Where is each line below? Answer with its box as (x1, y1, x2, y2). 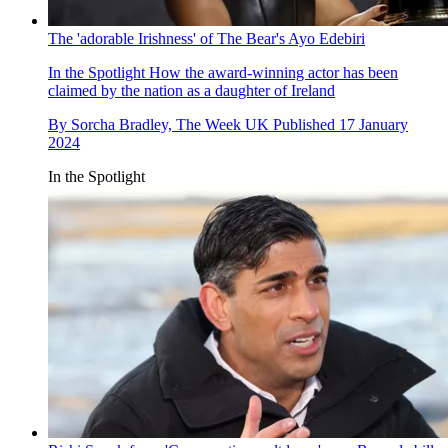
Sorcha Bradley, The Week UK (71, 116, 269, 134)
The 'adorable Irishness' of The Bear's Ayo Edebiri (48, 30, 365, 48)
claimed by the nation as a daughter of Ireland (48, 82, 335, 100)
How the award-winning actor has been (145, 64, 398, 82)
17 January (339, 116, 408, 134)
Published (273, 116, 339, 134)
